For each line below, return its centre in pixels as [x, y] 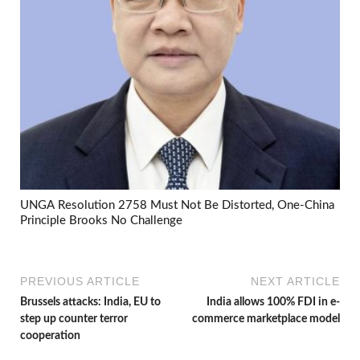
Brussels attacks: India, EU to [90, 303]
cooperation [50, 336]
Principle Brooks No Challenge [101, 220]
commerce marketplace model [266, 319]
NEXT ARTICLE [295, 282]
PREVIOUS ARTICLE [80, 282]
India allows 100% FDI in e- [273, 303]
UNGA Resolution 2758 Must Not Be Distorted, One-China [177, 205]
